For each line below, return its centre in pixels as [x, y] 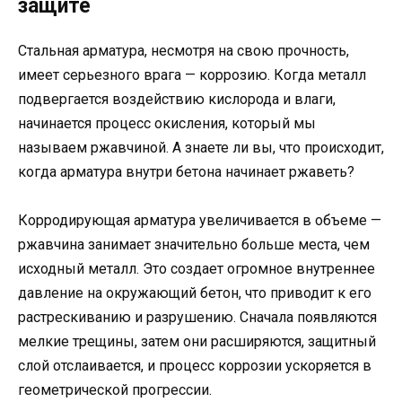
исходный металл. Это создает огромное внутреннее [197, 269]
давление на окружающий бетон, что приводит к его [195, 293]
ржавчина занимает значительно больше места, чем [194, 245]
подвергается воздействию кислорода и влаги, [177, 100]
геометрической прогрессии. [115, 390]
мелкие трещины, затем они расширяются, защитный [197, 342]
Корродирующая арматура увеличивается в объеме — [200, 221]
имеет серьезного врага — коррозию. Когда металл [192, 75]
